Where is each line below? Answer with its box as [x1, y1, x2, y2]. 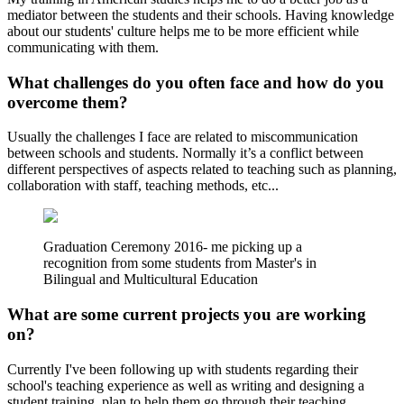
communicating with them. [7, 40, 162, 56]
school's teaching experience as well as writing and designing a [7, 377, 364, 393]
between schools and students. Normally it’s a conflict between [7, 145, 363, 161]
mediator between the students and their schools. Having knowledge [7, 7, 394, 23]
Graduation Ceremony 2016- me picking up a [43, 239, 302, 255]
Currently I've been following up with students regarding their [7, 361, 358, 377]
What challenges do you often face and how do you [7, 72, 384, 92]
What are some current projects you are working [7, 305, 366, 325]
